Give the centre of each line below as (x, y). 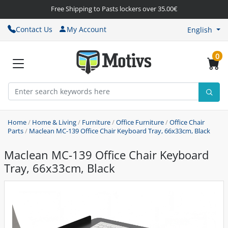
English (200, 30)
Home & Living (54, 122)
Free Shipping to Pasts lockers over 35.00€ (114, 9)
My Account (87, 29)
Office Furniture (140, 122)
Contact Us (34, 29)
